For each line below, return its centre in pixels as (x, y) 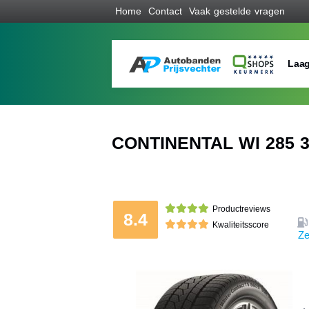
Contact (165, 11)
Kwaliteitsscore (241, 225)
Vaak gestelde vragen (237, 11)
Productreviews (242, 209)
